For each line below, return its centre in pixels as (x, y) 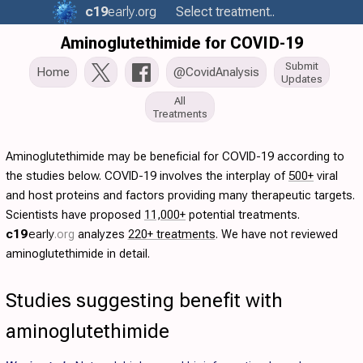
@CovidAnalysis (216, 72)
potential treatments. (243, 215)
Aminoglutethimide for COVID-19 (181, 43)
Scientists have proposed (75, 215)
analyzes (101, 234)
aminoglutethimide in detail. (78, 254)
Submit (302, 66)
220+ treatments (171, 234)
